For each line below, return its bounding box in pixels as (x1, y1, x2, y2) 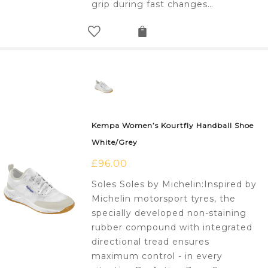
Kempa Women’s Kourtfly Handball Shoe (92, 121, 254, 130)
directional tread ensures (92, 236, 210, 248)
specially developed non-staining (92, 208, 247, 219)
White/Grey (92, 138, 138, 147)
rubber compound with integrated (92, 222, 253, 233)
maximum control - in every (92, 251, 223, 262)
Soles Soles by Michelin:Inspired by (92, 179, 257, 190)
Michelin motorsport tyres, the (92, 193, 236, 205)
